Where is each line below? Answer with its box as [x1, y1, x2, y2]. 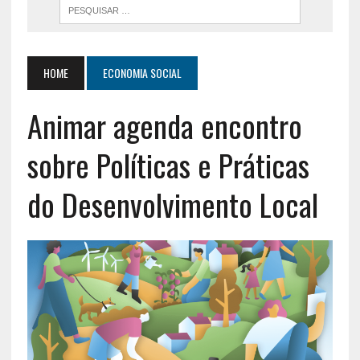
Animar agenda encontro [27, 102, 302, 148]
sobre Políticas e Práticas [27, 141, 309, 187]
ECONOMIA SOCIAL [102, 63, 182, 81]
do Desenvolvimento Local [27, 181, 318, 227]
